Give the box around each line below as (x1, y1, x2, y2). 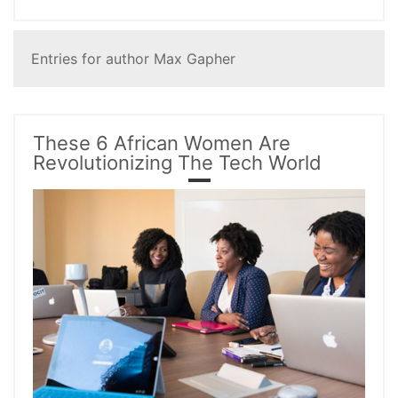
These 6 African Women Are (33, 131, 291, 155)
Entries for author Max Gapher (31, 50, 235, 68)
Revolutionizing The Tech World (33, 151, 322, 174)
